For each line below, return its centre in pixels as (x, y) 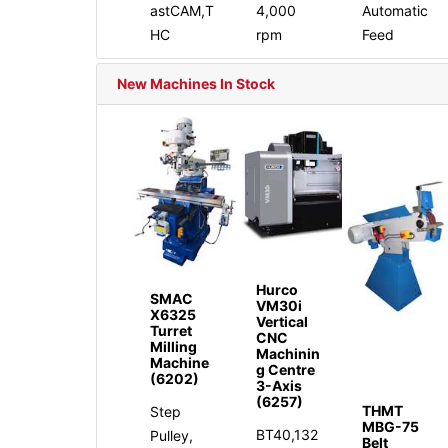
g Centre (286, 370)
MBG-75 (391, 426)
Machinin (288, 354)
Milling (173, 346)
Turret (171, 330)
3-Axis (279, 386)
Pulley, (171, 435)
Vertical (282, 322)
